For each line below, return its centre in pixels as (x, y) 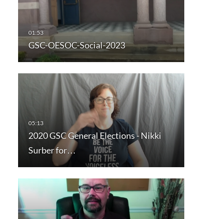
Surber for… (52, 150)
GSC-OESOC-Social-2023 (77, 45)
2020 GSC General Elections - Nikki (95, 135)
